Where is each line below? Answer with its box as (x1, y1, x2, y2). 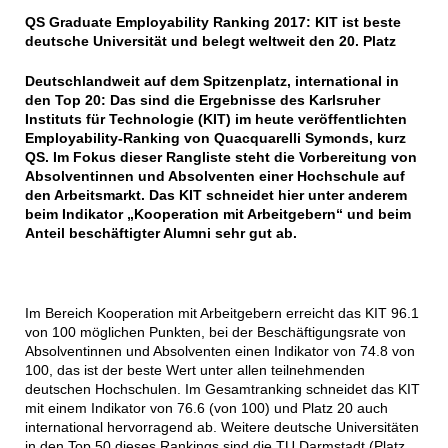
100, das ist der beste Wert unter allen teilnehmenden (24, 362, 365, 379)
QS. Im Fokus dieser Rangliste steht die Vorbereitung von (24, 149, 417, 166)
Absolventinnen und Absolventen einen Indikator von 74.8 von (24, 343, 415, 360)
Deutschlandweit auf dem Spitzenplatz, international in (24, 73, 399, 90)
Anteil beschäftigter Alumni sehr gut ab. (24, 225, 297, 242)
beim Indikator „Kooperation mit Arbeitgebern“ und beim (24, 206, 411, 223)
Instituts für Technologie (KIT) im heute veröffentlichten (24, 111, 407, 128)
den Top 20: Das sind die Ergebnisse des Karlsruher (24, 92, 380, 109)
